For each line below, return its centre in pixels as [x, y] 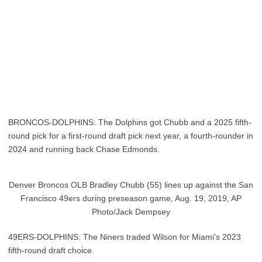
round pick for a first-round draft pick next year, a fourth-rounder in [131, 136]
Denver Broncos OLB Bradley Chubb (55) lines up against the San [131, 185]
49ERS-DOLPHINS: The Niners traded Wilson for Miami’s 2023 [125, 237]
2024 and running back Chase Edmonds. [84, 149]
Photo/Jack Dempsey [131, 212]
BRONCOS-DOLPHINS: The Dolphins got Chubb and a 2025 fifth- [130, 122]
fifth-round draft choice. [51, 250]
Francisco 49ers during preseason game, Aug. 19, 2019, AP [131, 198]
